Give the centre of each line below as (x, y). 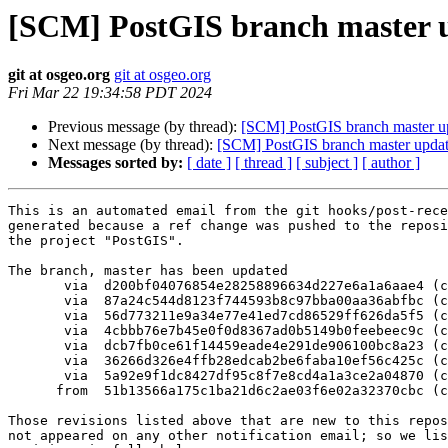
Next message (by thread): (132, 145)
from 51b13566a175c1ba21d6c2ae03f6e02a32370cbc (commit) (32, 391)
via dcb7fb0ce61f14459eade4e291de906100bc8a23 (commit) (36, 346)
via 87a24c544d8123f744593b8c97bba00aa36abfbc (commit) (36, 301)
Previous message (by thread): (144, 127)
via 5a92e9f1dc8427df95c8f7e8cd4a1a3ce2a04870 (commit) (36, 376)
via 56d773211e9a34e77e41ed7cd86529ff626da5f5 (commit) (36, 316)
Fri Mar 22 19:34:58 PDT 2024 (110, 93)
